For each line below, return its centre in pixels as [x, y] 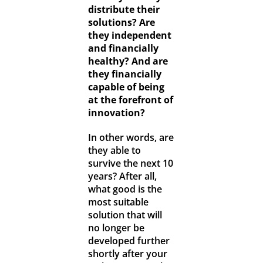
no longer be [116, 228]
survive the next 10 [130, 163]
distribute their [124, 10]
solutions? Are [121, 23]
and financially [123, 48]
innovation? [117, 113]
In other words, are [131, 138]
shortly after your [127, 254]
